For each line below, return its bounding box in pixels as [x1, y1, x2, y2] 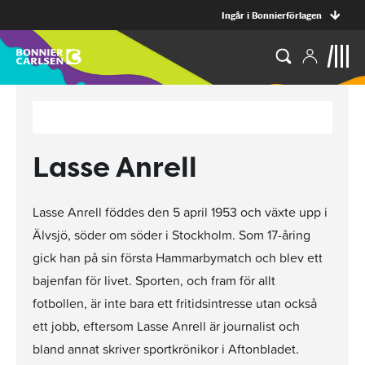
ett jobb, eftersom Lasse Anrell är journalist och [33, 316, 300, 336]
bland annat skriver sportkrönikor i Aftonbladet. [33, 339, 299, 358]
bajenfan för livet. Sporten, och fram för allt [33, 270, 275, 290]
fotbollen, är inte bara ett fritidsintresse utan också [33, 293, 317, 313]
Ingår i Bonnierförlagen [222, 8, 322, 22]
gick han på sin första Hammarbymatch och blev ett [33, 248, 323, 267]
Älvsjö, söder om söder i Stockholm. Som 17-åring [33, 225, 310, 244]
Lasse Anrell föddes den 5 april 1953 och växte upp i [33, 202, 328, 222]
